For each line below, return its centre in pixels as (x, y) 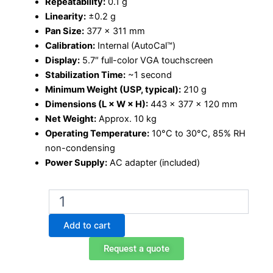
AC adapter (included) (153, 163)
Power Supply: (76, 163)
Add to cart (87, 226)
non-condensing (80, 148)
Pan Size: (64, 31)
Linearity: (65, 17)
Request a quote (136, 249)
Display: (62, 61)
